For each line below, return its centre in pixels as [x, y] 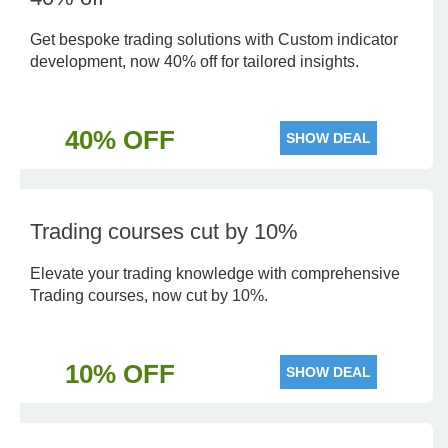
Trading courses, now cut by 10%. [149, 295]
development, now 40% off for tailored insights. [194, 61]
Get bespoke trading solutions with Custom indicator [214, 39]
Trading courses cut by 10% [164, 231]
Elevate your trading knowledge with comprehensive [215, 273]
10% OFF [119, 374]
